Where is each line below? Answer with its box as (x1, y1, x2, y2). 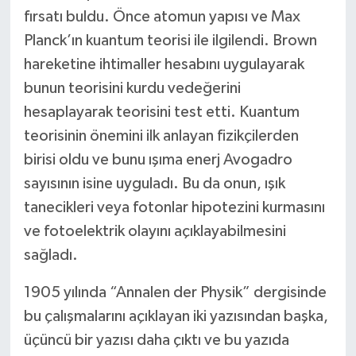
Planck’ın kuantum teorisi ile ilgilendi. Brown (23, 32, 317, 48)
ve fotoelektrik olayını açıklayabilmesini (23, 222, 286, 239)
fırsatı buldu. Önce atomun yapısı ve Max (23, 8, 300, 25)
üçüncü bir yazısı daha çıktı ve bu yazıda (23, 331, 289, 348)
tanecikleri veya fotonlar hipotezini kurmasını (23, 199, 325, 215)
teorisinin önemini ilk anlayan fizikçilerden (23, 127, 299, 144)
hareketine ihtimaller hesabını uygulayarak (23, 56, 304, 72)
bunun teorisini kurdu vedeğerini (23, 79, 241, 96)
